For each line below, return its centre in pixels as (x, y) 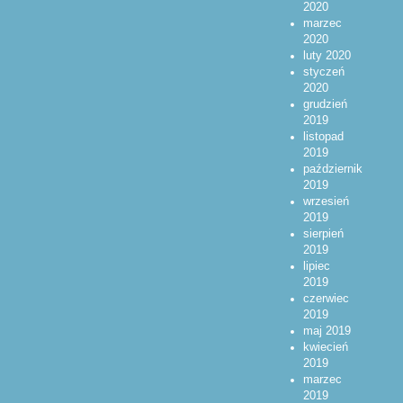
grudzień (325, 105)
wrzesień (326, 202)
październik (332, 170)
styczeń (323, 72)
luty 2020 (327, 56)
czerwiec (326, 299)
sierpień (323, 234)
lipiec (316, 267)
